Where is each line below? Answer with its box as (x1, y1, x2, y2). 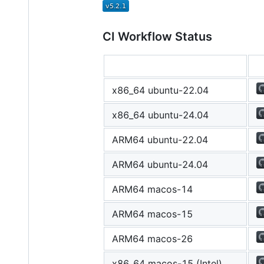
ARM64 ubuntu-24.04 (112, 158, 208, 170)
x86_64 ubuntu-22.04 (112, 84, 209, 96)
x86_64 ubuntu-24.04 (112, 108, 209, 121)
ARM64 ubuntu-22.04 (112, 133, 208, 146)
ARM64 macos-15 (112, 207, 193, 220)
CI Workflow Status (103, 29, 212, 44)
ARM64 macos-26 (112, 232, 193, 245)
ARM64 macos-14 (112, 183, 193, 195)
